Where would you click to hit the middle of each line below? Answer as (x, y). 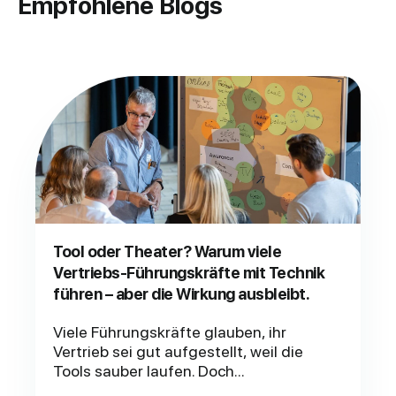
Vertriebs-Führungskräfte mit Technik (189, 273)
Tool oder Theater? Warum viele (167, 252)
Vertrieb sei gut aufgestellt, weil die (178, 352)
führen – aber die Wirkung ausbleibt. (181, 294)
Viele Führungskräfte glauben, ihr (170, 332)
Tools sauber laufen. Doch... (149, 371)
